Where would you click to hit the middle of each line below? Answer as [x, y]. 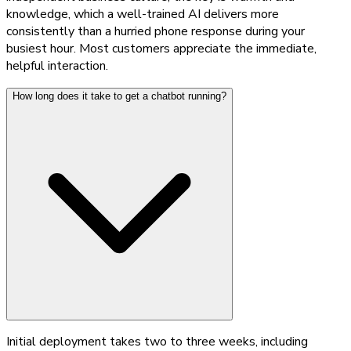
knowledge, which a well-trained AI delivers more [143, 14]
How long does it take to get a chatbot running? [119, 96]
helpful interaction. [57, 65]
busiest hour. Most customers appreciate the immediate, [161, 48]
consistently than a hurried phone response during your [156, 31]
